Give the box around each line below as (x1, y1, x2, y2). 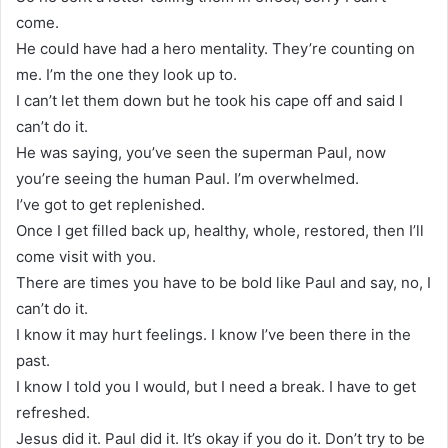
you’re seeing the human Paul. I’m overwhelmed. (16, 168, 359, 188)
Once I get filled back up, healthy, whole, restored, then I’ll (16, 220, 424, 240)
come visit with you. (16, 246, 156, 266)
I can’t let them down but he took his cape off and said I (16, 90, 403, 110)
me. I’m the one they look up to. (16, 64, 237, 84)
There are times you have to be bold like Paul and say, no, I (16, 272, 431, 292)
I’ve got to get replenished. (16, 194, 205, 214)
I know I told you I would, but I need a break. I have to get (16, 376, 416, 396)
